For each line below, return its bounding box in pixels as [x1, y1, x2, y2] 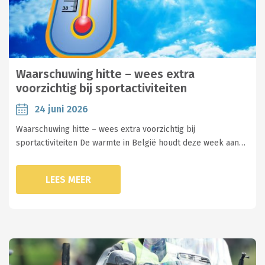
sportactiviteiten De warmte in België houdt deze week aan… [16, 138, 245, 148]
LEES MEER [46, 174, 91, 185]
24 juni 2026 [35, 104, 88, 115]
